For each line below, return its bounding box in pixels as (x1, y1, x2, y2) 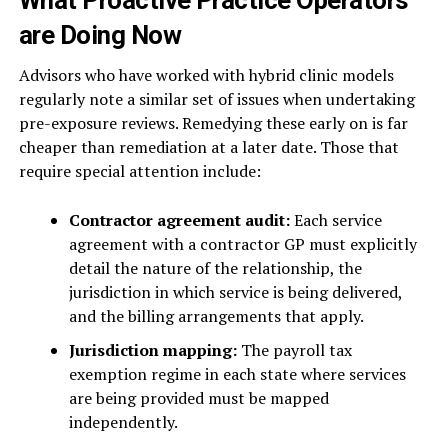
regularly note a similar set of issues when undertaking (18, 88, 415, 111)
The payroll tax (236, 339, 352, 362)
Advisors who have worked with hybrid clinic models (18, 64, 394, 87)
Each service (289, 209, 382, 232)
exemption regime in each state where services (68, 363, 406, 386)
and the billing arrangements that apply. (68, 305, 364, 328)
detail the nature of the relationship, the (68, 257, 362, 280)
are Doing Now (18, 20, 182, 51)
